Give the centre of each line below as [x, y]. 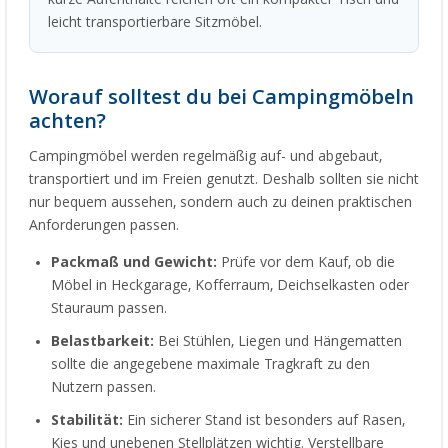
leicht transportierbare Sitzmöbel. [155, 22]
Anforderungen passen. [104, 225]
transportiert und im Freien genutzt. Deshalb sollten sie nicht [224, 179]
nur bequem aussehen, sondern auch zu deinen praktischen [220, 202]
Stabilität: [87, 420]
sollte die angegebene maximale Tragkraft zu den [210, 364]
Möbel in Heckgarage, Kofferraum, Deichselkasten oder [230, 285]
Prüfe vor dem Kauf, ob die [306, 262]
